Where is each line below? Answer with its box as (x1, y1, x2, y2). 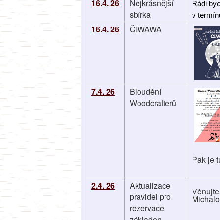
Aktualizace (130, 180, 170, 191)
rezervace (130, 202, 164, 214)
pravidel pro (130, 191, 171, 202)
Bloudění (130, 86, 161, 97)
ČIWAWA (130, 24, 162, 35)
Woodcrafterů (130, 97, 176, 109)
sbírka (130, 9, 151, 20)
